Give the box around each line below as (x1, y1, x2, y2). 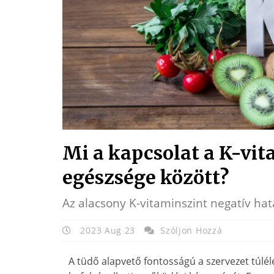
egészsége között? (62, 166, 229, 190)
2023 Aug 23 (77, 224, 138, 237)
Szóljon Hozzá (160, 224, 223, 237)
